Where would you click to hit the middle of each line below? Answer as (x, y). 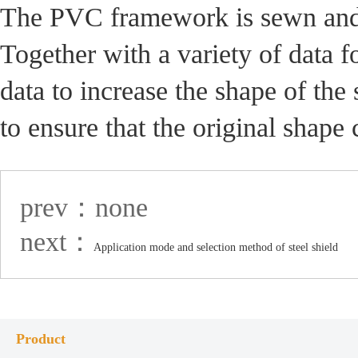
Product (41, 339)
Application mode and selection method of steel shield (216, 247)
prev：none (84, 207)
